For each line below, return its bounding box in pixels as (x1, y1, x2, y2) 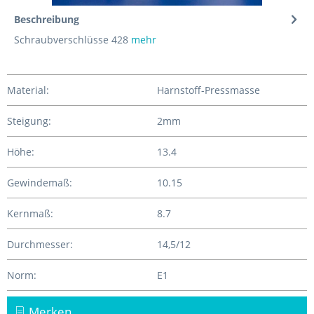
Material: (7, 83, 49, 97)
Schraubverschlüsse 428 (14, 33, 128, 46)
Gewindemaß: (7, 176, 72, 189)
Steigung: (7, 114, 51, 128)
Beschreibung (14, 13, 79, 26)
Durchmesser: (7, 238, 73, 251)
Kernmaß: (7, 207, 53, 220)
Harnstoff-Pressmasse (157, 83, 260, 97)
